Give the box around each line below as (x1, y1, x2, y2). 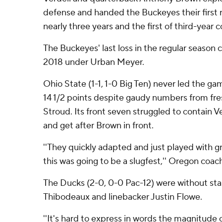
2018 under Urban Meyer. (43, 56, 144, 68)
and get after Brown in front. (43, 120, 154, 131)
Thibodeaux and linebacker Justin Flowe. (43, 191, 202, 203)
